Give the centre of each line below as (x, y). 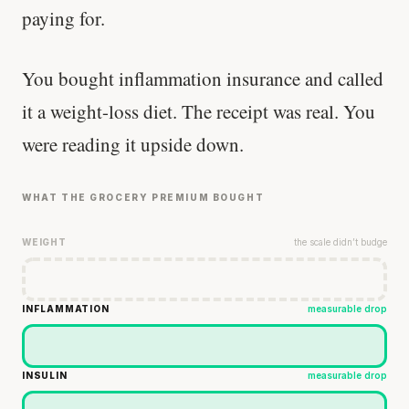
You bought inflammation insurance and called (203, 78)
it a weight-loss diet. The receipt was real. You (199, 111)
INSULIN (45, 375)
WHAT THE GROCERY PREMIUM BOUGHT (143, 197)
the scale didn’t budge (341, 241)
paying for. (63, 19)
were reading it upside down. (133, 144)
